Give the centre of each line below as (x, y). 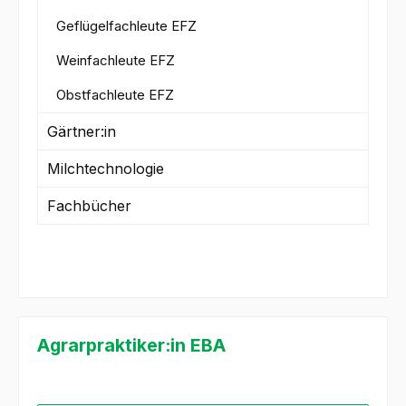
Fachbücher (89, 206)
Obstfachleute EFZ (115, 95)
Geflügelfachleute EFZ (126, 26)
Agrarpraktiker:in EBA (131, 346)
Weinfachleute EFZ (116, 61)
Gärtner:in (82, 132)
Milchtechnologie (106, 169)
